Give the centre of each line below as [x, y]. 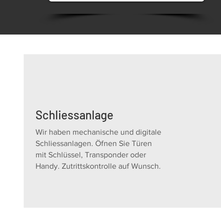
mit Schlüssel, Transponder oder [91, 155]
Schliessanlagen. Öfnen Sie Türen [94, 143]
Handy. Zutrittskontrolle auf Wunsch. [98, 166]
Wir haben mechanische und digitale [98, 132]
